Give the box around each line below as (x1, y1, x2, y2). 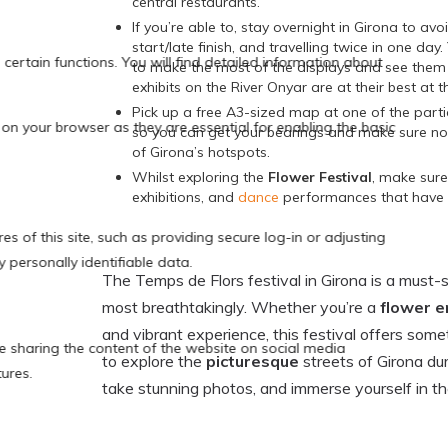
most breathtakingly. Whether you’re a (102, 297, 376, 318)
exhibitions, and (132, 188, 238, 207)
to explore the (102, 351, 206, 372)
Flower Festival (264, 168, 372, 187)
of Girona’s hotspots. (132, 143, 270, 162)
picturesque (206, 351, 303, 372)
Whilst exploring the (132, 168, 264, 187)
